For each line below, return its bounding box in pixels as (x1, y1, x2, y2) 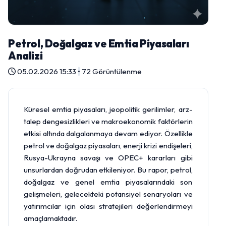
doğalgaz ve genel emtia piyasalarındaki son (24, 177, 193, 187)
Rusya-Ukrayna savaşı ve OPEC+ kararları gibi (24, 152, 193, 162)
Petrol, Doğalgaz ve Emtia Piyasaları (8, 36, 190, 50)
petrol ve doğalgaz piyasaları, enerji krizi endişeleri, (24, 140, 193, 150)
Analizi (8, 48, 43, 62)
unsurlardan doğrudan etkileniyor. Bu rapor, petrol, (24, 164, 193, 175)
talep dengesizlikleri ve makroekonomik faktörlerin (24, 116, 193, 126)
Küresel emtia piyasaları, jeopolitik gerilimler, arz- (24, 104, 193, 114)
